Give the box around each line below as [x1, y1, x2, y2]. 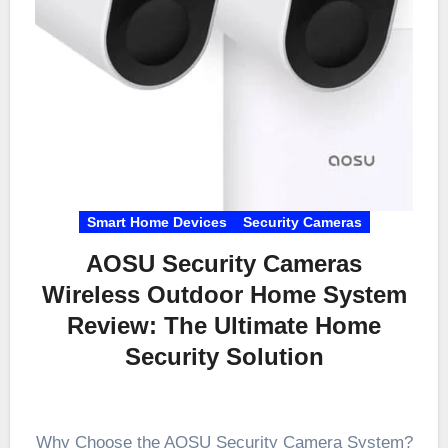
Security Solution [124, 343, 324, 371]
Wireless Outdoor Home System [41, 281, 407, 309]
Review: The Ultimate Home [67, 312, 381, 340]
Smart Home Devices [86, 214, 227, 231]
